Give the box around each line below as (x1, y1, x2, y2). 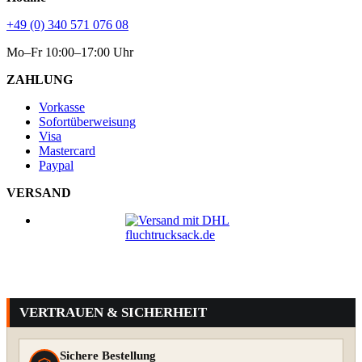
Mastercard (39, 144, 95, 158)
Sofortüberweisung (39, 115, 136, 129)
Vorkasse (39, 100, 85, 115)
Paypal (39, 158, 74, 173)
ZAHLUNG (6, 73, 73, 87)
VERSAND (6, 186, 71, 200)
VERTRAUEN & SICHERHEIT (19, 305, 207, 321)
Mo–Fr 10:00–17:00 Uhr (6, 45, 133, 60)
